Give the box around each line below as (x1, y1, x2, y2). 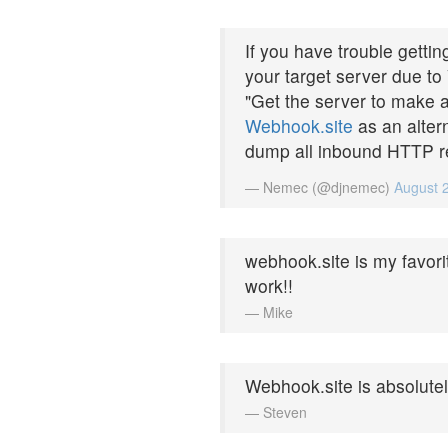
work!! (245, 272, 293, 298)
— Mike (245, 301, 293, 322)
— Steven (245, 401, 307, 422)
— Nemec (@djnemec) (245, 176, 394, 197)
